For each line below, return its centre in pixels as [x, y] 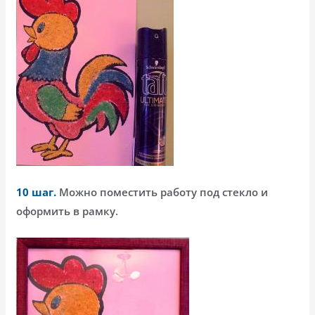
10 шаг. [37, 192]
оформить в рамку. [67, 211]
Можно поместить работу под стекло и [162, 192]
